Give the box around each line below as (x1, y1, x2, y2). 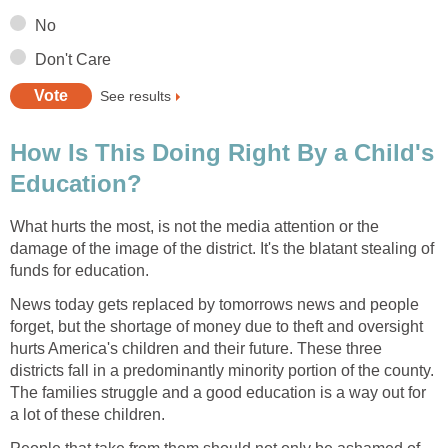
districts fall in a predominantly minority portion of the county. (10, 362, 434, 380)
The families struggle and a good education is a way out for (10, 384, 426, 402)
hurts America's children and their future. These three (10, 340, 382, 358)
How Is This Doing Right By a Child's (10, 139, 434, 167)
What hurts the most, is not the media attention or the (10, 218, 379, 236)
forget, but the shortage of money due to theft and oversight (10, 318, 423, 336)
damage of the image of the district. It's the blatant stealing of (10, 240, 434, 258)
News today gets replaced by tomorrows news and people (10, 296, 419, 314)
